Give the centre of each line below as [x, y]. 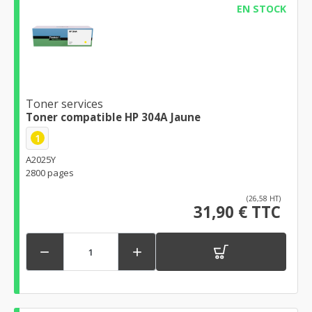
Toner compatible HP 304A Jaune [113, 117]
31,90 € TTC [237, 212]
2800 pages [50, 173]
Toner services [64, 103]
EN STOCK [261, 8]
